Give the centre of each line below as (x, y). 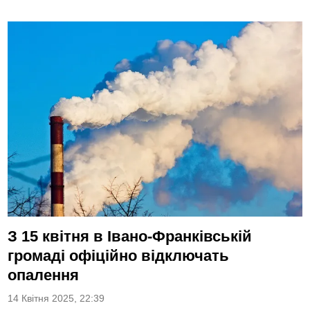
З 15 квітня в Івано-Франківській (130, 237)
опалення (44, 275)
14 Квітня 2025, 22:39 (56, 299)
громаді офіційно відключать (119, 256)
